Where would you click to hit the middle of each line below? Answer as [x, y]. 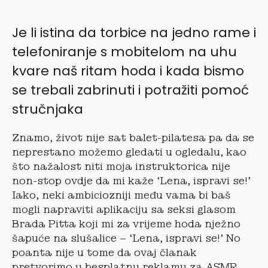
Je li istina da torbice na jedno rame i [134, 32]
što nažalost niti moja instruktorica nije [121, 166]
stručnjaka [48, 109]
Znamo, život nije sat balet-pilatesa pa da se [133, 138]
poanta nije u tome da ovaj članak [104, 252]
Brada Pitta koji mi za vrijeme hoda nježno [126, 224]
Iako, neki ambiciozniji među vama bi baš [121, 195]
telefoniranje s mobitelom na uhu [124, 51]
